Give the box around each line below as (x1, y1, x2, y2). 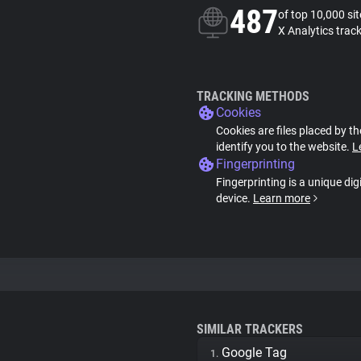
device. (216, 192, 253, 205)
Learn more (253, 192, 310, 205)
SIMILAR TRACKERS (197, 322, 303, 337)
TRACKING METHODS (197, 89, 309, 104)
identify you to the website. (216, 140, 352, 153)
